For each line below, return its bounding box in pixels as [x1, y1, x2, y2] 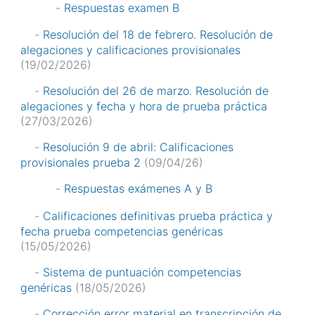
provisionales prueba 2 [20, 155, 141, 170]
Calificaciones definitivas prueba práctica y [43, 208, 273, 223]
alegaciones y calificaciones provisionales [20, 43, 240, 58]
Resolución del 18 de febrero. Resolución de [43, 27, 273, 42]
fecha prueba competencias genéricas [20, 224, 223, 238]
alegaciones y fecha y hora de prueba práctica [20, 99, 267, 114]
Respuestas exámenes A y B [64, 181, 212, 196]
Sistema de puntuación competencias [43, 264, 241, 279]
